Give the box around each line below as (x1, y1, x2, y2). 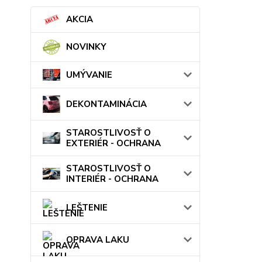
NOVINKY (66, 41, 106, 53)
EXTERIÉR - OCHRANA (66, 137, 161, 149)
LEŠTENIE (66, 201, 108, 213)
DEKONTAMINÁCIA (66, 98, 147, 110)
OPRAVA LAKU (66, 233, 129, 246)
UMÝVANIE (66, 68, 112, 81)
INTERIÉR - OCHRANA (66, 173, 158, 185)
